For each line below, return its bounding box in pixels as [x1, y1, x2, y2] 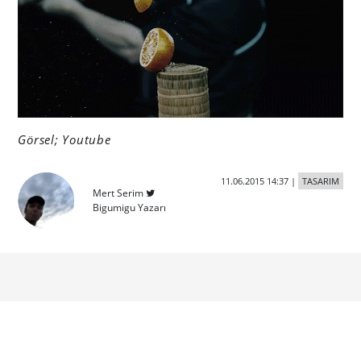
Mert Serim [93, 185, 144, 200]
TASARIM [301, 174, 339, 187]
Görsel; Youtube [18, 131, 111, 147]
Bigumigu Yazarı [93, 200, 167, 214]
